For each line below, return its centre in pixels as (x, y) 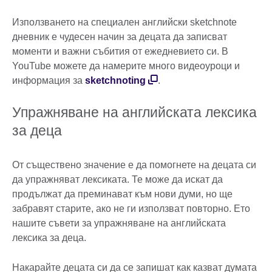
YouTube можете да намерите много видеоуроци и (126, 66)
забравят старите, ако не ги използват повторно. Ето (131, 209)
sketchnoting (115, 81)
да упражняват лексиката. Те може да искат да (117, 180)
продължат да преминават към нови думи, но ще (122, 194)
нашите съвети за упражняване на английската (119, 223)
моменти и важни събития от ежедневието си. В (120, 52)
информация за (49, 81)
